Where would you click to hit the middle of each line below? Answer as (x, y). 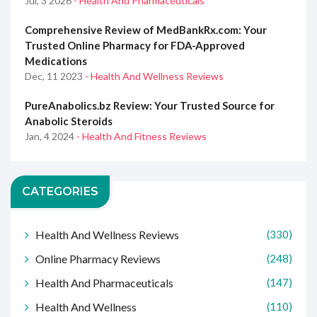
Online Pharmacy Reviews (98, 259)
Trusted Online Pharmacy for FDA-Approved (135, 46)
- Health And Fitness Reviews (142, 137)
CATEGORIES (60, 192)
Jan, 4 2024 (51, 137)
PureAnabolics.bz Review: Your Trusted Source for (150, 106)
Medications (56, 61)
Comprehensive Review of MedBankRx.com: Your (146, 30)
